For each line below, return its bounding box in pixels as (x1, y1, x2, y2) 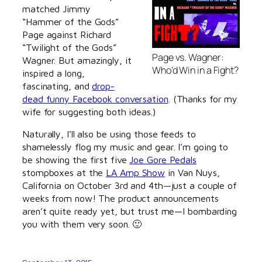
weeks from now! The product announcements (22, 192, 219, 204)
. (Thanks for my (168, 92, 238, 104)
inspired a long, (22, 67, 85, 78)
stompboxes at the (22, 167, 106, 178)
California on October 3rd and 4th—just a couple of (22, 180, 237, 191)
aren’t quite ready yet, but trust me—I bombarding (22, 205, 237, 217)
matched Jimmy (22, 2, 91, 14)
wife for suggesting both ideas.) (22, 105, 156, 117)
